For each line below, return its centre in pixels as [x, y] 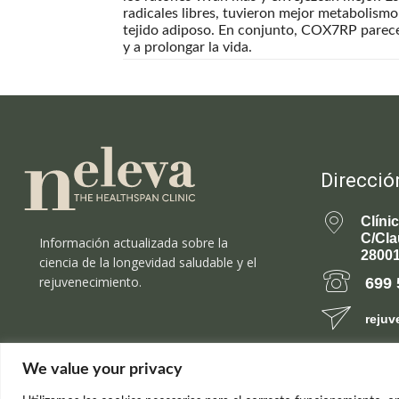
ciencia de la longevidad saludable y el [148, 262]
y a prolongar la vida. [187, 47]
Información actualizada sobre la [134, 242]
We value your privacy [102, 369]
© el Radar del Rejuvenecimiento [205, 372]
